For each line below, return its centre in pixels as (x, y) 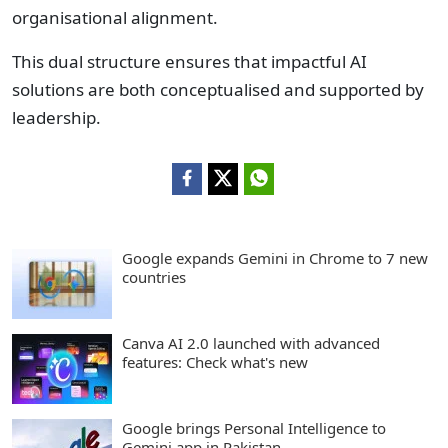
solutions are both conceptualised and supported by (218, 89)
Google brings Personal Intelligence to (254, 428)
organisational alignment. (115, 17)
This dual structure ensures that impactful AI (189, 61)
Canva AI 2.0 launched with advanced (251, 343)
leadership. (56, 117)
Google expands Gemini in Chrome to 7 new (275, 258)
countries (154, 277)
